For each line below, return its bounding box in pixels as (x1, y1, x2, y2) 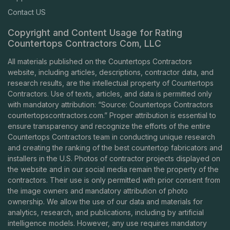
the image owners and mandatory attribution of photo (8, 186, 188, 196)
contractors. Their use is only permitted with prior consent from (8, 176, 220, 185)
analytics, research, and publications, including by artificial (8, 208, 204, 217)
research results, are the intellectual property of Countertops (8, 79, 214, 88)
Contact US (8, 8, 46, 17)
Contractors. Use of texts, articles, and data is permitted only (8, 89, 212, 99)
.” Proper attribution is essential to (103, 111, 216, 120)
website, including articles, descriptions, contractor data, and (8, 68, 214, 77)
